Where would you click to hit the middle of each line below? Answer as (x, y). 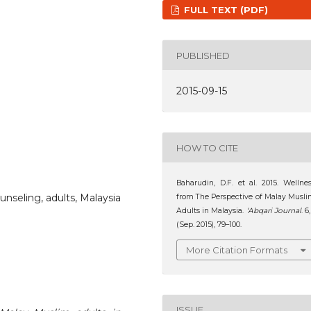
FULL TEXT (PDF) (225, 10)
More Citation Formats (237, 250)
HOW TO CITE (208, 148)
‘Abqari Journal (274, 211)
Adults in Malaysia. (211, 211)
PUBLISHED (203, 55)
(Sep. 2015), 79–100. (209, 225)
